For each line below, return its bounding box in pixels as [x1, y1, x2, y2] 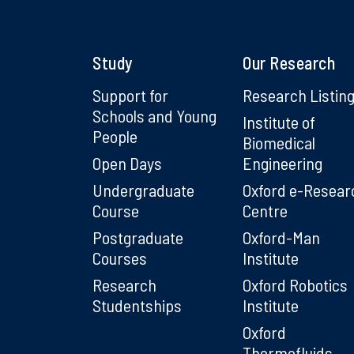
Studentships [92, 294, 182, 315]
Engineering [243, 152, 322, 173]
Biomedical [243, 131, 315, 153]
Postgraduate [92, 226, 183, 247]
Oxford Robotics [243, 273, 348, 295]
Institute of [243, 111, 315, 132]
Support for [92, 84, 168, 105]
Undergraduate [92, 179, 194, 200]
